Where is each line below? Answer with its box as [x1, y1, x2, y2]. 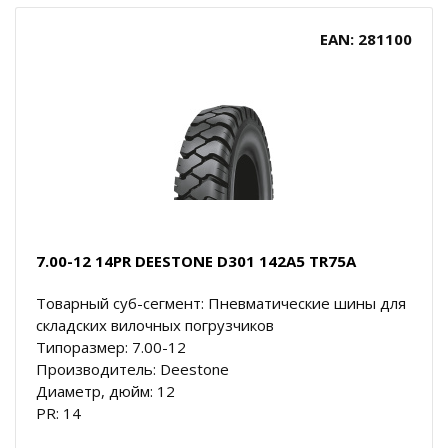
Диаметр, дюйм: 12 [36, 380, 175, 401]
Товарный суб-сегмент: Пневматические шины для [36, 292, 406, 313]
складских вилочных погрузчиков [36, 314, 274, 335]
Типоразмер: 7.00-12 [36, 336, 186, 357]
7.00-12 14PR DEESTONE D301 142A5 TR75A [36, 250, 356, 271]
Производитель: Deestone [36, 358, 229, 379]
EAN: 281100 [320, 28, 412, 49]
